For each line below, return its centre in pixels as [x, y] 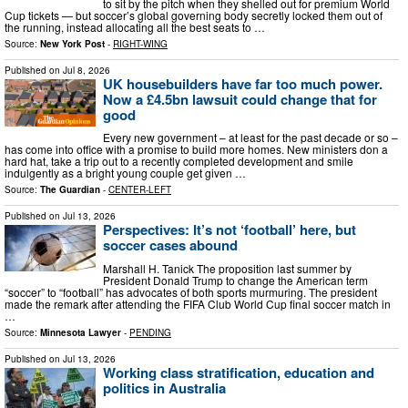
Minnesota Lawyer [81, 332]
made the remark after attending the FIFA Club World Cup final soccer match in [198, 303]
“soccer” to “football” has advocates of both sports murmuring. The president [191, 291]
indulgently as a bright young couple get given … [125, 173]
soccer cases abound [170, 245]
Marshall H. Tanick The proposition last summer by [227, 268]
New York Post [72, 43]
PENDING [150, 332]
